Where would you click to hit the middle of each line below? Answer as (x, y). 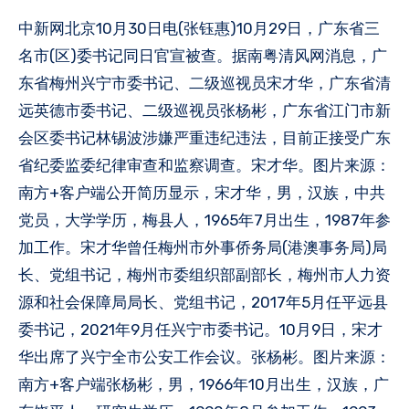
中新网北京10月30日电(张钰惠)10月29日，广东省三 (26, 28)
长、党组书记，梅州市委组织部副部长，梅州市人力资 (204, 274)
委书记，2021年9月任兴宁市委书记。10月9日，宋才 (200, 329)
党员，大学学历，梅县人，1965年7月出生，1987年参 (204, 220)
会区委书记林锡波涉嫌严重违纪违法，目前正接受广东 (204, 137)
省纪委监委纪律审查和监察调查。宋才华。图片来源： (204, 165)
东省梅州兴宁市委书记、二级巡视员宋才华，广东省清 (204, 83)
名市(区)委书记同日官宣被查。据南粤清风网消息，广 (203, 55)
